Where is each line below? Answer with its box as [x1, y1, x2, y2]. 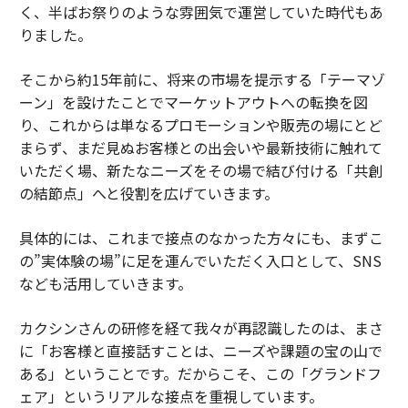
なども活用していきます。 [18, 272, 192, 295]
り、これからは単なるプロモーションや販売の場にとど [18, 114, 382, 137]
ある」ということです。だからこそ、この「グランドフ [18, 362, 382, 385]
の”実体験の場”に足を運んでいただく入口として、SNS [18, 250, 382, 272]
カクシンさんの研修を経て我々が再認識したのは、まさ [18, 317, 383, 340]
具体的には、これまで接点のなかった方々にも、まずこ [18, 227, 383, 250]
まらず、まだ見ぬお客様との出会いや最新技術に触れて [18, 137, 382, 159]
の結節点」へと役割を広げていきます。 [18, 182, 279, 205]
